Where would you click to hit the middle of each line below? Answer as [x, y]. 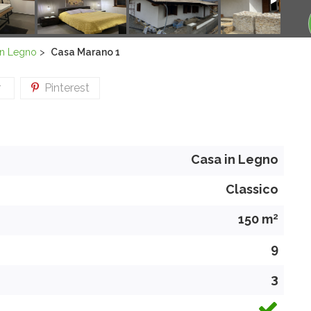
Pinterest [64, 88]
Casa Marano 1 [85, 52]
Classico [252, 190]
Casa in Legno [235, 160]
